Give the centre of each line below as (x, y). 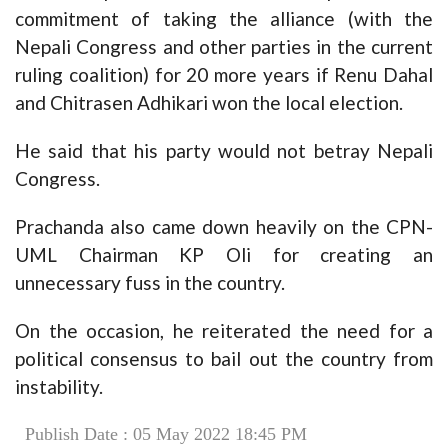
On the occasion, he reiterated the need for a (224, 330)
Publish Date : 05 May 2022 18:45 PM (166, 433)
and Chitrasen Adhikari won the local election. (209, 102)
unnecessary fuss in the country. (150, 282)
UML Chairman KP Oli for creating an (224, 254)
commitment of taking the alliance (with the (224, 18)
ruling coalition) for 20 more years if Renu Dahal (224, 74)
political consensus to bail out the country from (224, 358)
